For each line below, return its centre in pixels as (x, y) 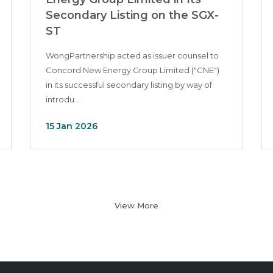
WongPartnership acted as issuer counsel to (132, 55)
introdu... (63, 99)
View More (136, 205)
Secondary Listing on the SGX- (132, 15)
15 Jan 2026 (72, 126)
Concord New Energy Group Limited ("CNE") (133, 70)
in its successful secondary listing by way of (129, 85)
